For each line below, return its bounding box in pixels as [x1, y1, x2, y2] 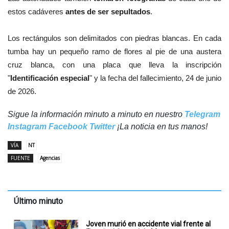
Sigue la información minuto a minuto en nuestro [8, 110, 185, 119]
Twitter [89, 122, 115, 131]
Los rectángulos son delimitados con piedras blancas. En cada [8, 34, 221, 43]
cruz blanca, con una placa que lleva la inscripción [8, 60, 221, 70]
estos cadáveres [8, 7, 65, 16]
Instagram [8, 122, 47, 131]
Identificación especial [10, 74, 89, 83]
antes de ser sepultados [65, 7, 150, 16]
